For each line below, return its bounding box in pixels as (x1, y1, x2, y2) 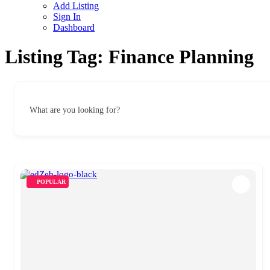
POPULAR (37, 178, 66, 185)
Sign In (53, 11, 81, 22)
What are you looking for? (30, 105, 120, 115)
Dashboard (53, 22, 95, 33)
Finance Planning (108, 46, 254, 68)
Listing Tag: (5, 46, 108, 68)
